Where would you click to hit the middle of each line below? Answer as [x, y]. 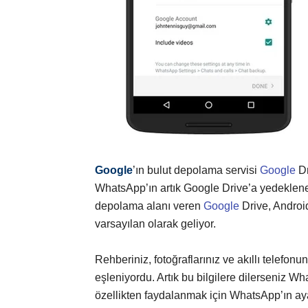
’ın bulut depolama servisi [196, 170]
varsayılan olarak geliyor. [155, 224]
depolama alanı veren [149, 206]
